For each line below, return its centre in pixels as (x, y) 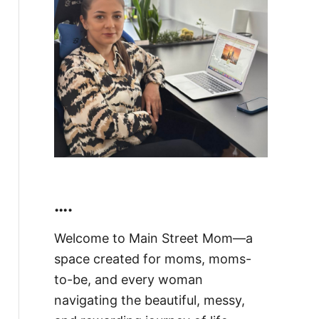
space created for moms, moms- (152, 258)
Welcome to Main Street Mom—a (153, 238)
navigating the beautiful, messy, (149, 300)
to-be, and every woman (128, 279)
